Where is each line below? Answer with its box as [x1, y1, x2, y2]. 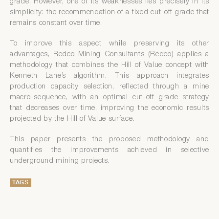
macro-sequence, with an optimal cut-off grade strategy [10, 94, 209, 102]
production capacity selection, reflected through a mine [10, 83, 209, 91]
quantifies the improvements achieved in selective [10, 147, 209, 154]
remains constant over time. [10, 20, 102, 27]
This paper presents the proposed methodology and [10, 136, 209, 144]
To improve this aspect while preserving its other [10, 40, 209, 48]
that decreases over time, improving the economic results [10, 105, 209, 112]
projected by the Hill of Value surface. [10, 115, 135, 123]
